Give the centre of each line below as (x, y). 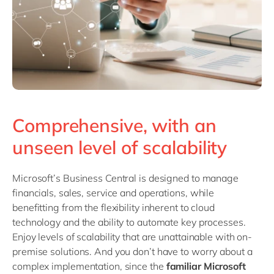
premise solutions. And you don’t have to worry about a (132, 252)
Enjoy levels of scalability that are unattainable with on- (132, 237)
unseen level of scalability (122, 148)
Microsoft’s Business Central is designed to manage (125, 178)
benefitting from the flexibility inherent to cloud (113, 208)
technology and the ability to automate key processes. (129, 222)
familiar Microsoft (206, 266)
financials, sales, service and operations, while (113, 193)
